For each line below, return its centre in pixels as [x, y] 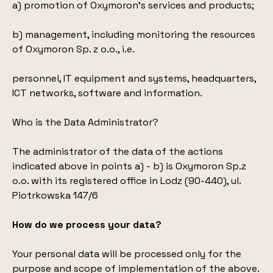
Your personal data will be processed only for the [127, 254]
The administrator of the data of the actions [118, 151]
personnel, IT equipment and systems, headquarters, [134, 78]
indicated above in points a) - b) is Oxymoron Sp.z [129, 166]
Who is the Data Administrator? [85, 122]
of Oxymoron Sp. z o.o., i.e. [73, 49]
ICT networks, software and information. [107, 93]
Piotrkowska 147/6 [55, 195]
